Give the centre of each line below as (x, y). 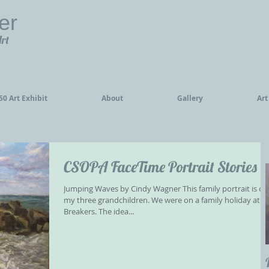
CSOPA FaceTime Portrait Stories (160, 167)
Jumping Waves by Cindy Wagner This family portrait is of (165, 189)
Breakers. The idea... (99, 212)
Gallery (190, 98)
